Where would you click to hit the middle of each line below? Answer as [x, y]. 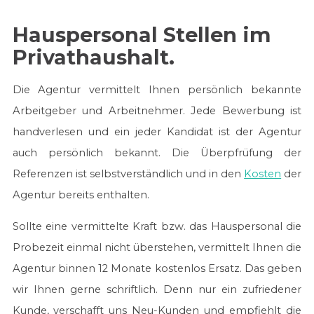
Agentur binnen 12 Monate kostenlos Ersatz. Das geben [157, 268]
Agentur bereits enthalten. [85, 195]
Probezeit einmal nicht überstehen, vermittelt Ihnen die [157, 247]
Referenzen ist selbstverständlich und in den [128, 174]
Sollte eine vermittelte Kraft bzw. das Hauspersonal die [157, 226]
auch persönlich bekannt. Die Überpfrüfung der [157, 153]
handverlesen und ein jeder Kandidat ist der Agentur [157, 132]
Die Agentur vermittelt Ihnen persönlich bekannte [157, 90]
